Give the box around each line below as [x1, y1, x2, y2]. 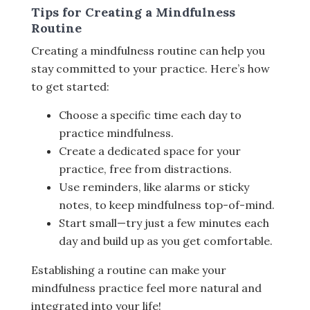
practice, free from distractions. [59, 162, 232, 176]
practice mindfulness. [59, 126, 174, 140]
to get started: [31, 80, 109, 94]
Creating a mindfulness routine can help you [31, 44, 265, 58]
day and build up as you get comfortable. [59, 234, 273, 248]
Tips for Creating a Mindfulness [31, 4, 235, 21]
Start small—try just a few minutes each [59, 216, 269, 230]
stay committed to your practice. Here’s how [31, 62, 270, 76]
